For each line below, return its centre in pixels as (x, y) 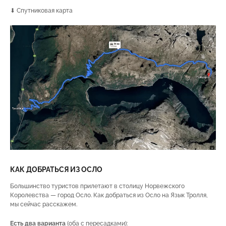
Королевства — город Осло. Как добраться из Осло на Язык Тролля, (109, 195)
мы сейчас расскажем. (44, 204)
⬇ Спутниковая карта (41, 11)
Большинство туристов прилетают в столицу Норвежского (97, 186)
